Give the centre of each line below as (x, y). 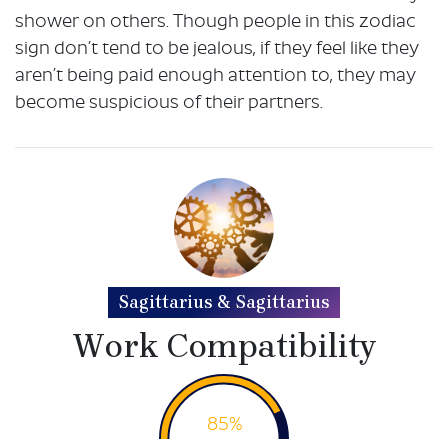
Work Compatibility (224, 345)
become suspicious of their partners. (169, 103)
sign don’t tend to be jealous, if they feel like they (217, 49)
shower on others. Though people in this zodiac (215, 22)
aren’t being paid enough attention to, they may (215, 76)
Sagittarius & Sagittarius (224, 301)
